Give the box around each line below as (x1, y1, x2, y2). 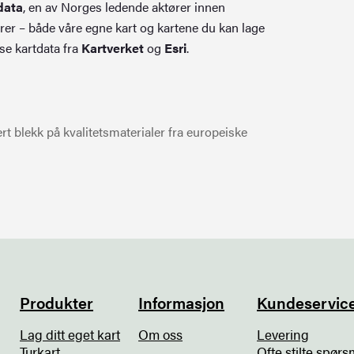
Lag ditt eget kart (20, 324, 121, 344)
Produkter (20, 290, 94, 314)
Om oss (138, 324, 183, 344)
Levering (257, 324, 310, 344)
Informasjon (138, 290, 225, 314)
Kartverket (81, 39, 145, 58)
